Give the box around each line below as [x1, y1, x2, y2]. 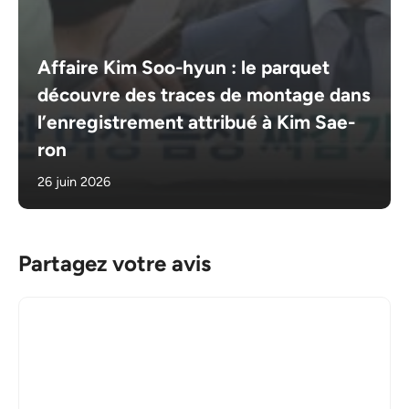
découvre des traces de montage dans [37, 83, 372, 107]
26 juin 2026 [37, 173, 111, 191]
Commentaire [17, 299, 110, 318]
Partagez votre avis [18, 250, 211, 278]
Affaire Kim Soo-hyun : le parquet [37, 56, 330, 79]
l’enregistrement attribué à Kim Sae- [37, 110, 356, 134]
